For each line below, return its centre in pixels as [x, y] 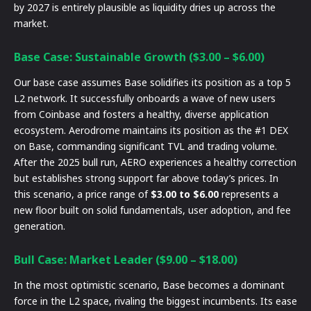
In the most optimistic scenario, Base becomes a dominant [149, 285]
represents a [249, 194]
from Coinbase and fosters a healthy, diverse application [141, 114]
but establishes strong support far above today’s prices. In [146, 178]
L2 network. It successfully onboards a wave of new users [145, 98]
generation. [40, 226]
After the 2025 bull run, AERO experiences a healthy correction [155, 162]
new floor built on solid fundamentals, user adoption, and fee [152, 210]
